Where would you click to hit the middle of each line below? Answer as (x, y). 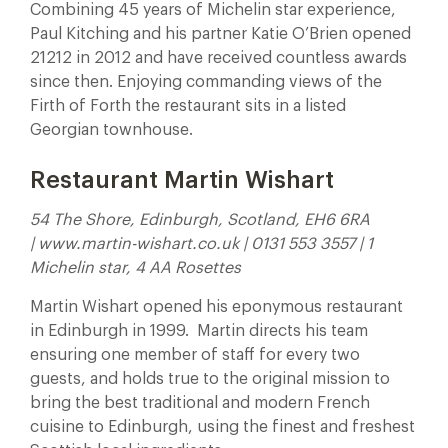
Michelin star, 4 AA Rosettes (135, 268)
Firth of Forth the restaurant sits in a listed (188, 106)
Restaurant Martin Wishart (182, 180)
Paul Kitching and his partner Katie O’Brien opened (220, 34)
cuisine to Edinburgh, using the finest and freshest (222, 427)
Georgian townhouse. (111, 130)
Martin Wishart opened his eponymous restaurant (216, 307)
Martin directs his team (282, 331)
